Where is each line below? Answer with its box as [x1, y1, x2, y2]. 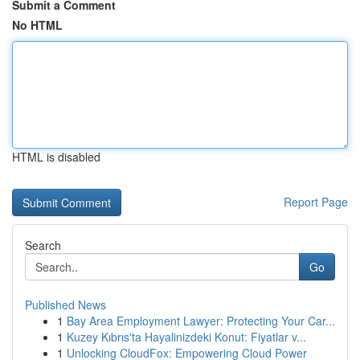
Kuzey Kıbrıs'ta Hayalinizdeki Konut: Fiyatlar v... [67, 329, 306, 345]
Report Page [284, 194, 348, 210]
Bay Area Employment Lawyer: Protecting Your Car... [67, 313, 335, 329]
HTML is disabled [12, 149, 100, 165]
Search [25, 237, 61, 253]
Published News [25, 297, 106, 313]
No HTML [12, 17, 63, 33]
